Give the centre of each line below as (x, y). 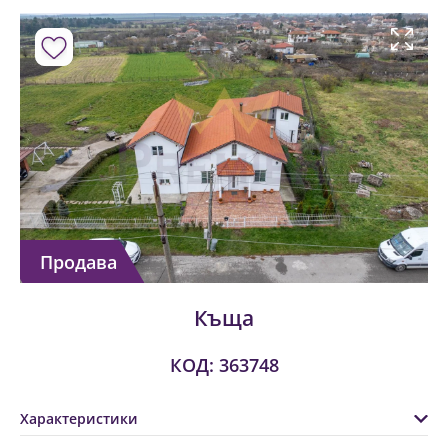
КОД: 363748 (224, 364)
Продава (78, 261)
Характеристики (79, 418)
